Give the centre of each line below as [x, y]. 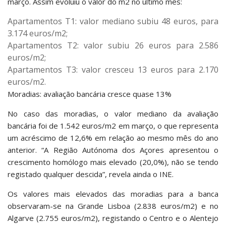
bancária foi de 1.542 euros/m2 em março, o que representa [113, 126]
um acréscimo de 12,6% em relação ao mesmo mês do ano [113, 138]
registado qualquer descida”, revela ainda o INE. [91, 174]
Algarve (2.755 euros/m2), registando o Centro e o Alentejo [113, 218]
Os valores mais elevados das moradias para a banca [113, 194]
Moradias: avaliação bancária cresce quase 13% [91, 94]
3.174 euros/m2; [38, 33]
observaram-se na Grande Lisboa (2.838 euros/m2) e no [113, 206]
